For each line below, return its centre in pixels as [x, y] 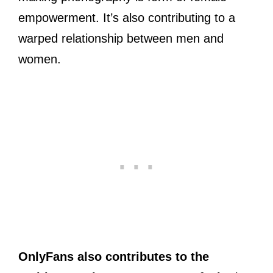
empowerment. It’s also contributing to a [127, 17]
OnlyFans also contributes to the [114, 256]
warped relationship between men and [121, 38]
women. [40, 59]
